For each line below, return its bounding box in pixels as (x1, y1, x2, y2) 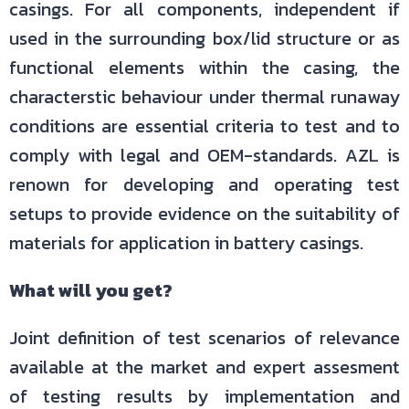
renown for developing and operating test (9, 171, 400, 198)
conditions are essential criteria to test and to (9, 112, 400, 140)
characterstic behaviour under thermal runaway (9, 83, 400, 110)
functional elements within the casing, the (9, 54, 400, 81)
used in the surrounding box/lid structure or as (9, 25, 400, 52)
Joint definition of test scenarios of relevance (9, 324, 400, 351)
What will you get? (9, 277, 173, 304)
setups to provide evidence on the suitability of (9, 200, 400, 227)
